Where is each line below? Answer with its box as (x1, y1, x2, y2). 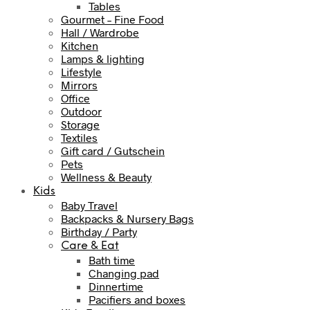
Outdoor (61, 104, 102, 118)
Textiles (61, 130, 98, 144)
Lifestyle (61, 64, 102, 78)
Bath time (89, 253, 135, 266)
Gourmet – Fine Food (61, 12, 164, 26)
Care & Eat (61, 239, 119, 252)
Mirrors (61, 77, 98, 91)
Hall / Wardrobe (61, 25, 139, 39)
